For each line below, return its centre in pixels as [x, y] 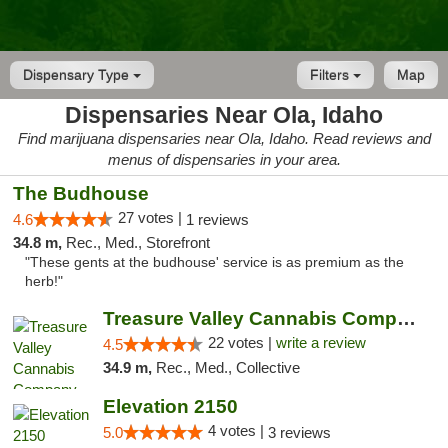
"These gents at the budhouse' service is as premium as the [214, 262]
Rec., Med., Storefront [138, 242]
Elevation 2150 [170, 406]
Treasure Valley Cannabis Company [406, 318]
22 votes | [241, 342]
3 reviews [299, 432]
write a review [320, 342]
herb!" [44, 281]
